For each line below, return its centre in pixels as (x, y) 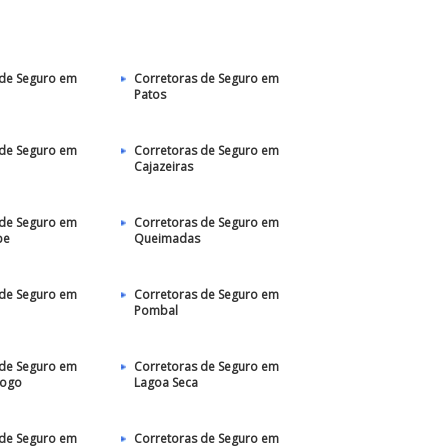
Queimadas (166, 238)
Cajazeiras (163, 166)
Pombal (155, 310)
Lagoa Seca (165, 382)
